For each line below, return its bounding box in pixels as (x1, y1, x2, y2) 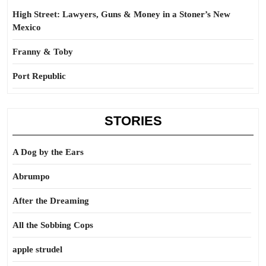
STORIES (104, 113, 162, 128)
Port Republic (12, 71, 66, 81)
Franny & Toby (12, 47, 73, 56)
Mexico (12, 23, 41, 32)
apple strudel (12, 245, 62, 254)
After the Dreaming (12, 196, 89, 205)
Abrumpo (12, 172, 50, 181)
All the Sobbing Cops (12, 220, 93, 230)
